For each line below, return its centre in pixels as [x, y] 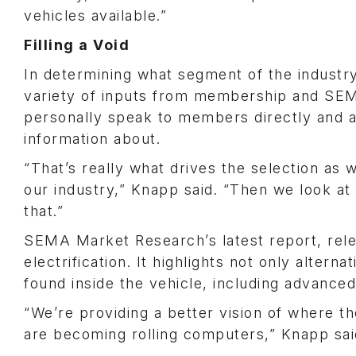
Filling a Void [77, 45]
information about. [92, 139]
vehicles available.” [95, 15]
